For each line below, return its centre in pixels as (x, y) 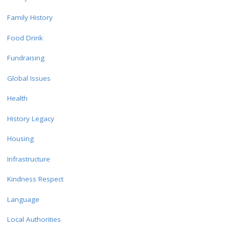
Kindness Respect (35, 179)
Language (23, 199)
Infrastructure (28, 159)
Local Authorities (34, 220)
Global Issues (29, 78)
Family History (30, 18)
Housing (20, 139)
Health (17, 98)
